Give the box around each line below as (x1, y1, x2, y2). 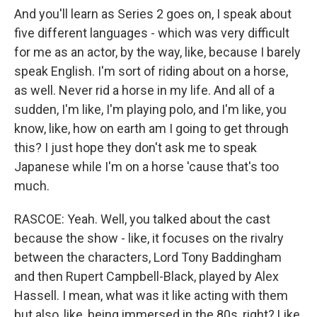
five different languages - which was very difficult (14, 25, 289, 40)
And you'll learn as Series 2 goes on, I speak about (14, 6, 292, 21)
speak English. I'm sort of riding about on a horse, (14, 64, 288, 79)
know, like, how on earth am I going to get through (14, 121, 289, 136)
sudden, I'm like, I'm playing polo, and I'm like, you (14, 102, 287, 117)
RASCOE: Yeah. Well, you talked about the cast (14, 212, 270, 226)
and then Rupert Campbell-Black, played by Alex (14, 269, 279, 284)
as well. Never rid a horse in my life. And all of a (14, 83, 275, 98)
